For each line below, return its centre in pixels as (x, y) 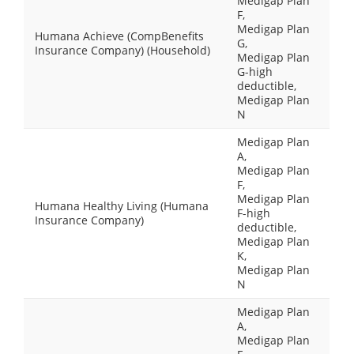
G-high (255, 72)
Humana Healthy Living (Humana (122, 206)
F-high (254, 213)
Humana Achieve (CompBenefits (119, 36)
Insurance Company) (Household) (122, 50)
